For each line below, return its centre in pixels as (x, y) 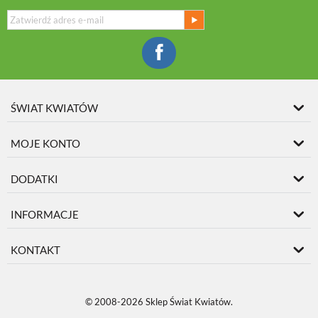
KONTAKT (35, 250)
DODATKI (34, 179)
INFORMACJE (45, 214)
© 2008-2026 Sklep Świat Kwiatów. (159, 302)
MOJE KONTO (45, 143)
